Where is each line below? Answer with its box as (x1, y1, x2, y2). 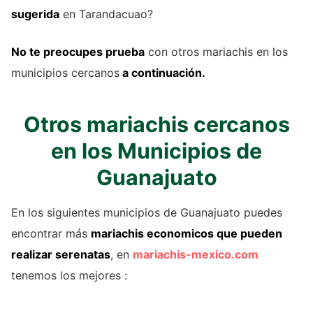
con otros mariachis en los (145, 45, 288, 59)
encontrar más (11, 226, 91, 241)
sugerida (11, 7, 59, 22)
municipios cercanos (11, 66, 119, 80)
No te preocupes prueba (11, 45, 145, 59)
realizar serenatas (11, 247, 110, 262)
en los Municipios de (51, 138, 262, 164)
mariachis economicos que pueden (91, 226, 282, 241)
